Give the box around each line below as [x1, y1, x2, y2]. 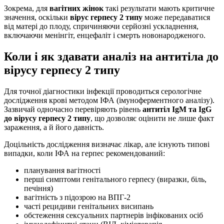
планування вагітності [24, 165, 100, 174]
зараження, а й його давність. [4, 122, 104, 131]
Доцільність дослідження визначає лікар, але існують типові [4, 139, 209, 148]
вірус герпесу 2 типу [70, 13, 142, 21]
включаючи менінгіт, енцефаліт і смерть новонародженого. [4, 31, 205, 39]
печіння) [24, 183, 53, 192]
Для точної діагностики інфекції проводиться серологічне [4, 86, 201, 95]
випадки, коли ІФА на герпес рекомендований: [4, 148, 165, 157]
